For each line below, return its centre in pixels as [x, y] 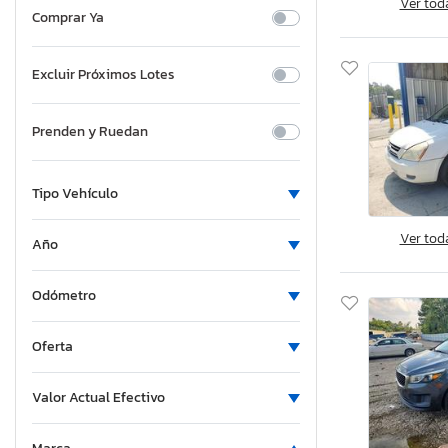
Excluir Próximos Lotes [103, 75]
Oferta [52, 347]
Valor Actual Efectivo [98, 398]
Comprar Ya [68, 18]
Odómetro [64, 296]
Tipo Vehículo [75, 194]
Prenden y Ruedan [90, 132]
